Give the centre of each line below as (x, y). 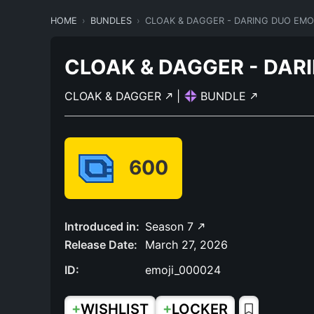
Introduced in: (102, 226)
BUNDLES (111, 21)
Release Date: (101, 245)
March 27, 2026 (186, 245)
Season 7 (171, 226)
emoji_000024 (183, 270)
